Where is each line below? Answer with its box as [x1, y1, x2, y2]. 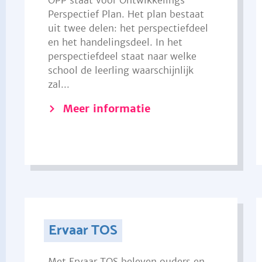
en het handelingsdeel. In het [47, 36, 182, 48]
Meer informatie [63, 102, 150, 115]
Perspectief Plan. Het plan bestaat [47, 8, 204, 20]
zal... [47, 78, 70, 90]
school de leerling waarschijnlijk [47, 64, 194, 76]
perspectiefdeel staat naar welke [47, 50, 196, 62]
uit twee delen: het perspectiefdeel [47, 22, 208, 34]
